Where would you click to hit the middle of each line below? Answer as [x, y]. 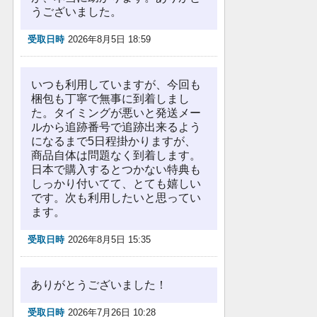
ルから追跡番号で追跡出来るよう [116, 127]
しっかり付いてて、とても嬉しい [116, 184]
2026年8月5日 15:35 [109, 240]
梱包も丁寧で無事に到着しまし [110, 99]
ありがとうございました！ [99, 285]
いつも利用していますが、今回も [116, 85]
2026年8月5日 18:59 [109, 39]
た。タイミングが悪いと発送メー [116, 113]
